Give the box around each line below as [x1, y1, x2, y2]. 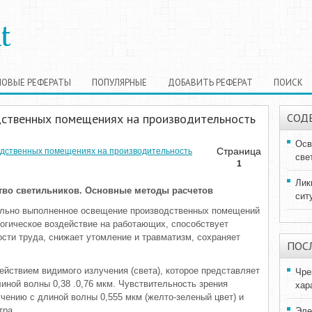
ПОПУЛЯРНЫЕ [92, 77, 147, 88]
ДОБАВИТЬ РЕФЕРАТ [168, 77, 253, 88]
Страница [217, 146, 261, 157]
